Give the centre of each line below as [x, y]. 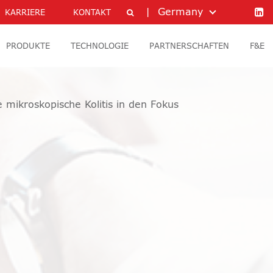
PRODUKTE [28, 47]
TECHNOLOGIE [100, 47]
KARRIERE [25, 13]
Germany [180, 12]
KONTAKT [92, 13]
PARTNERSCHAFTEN [189, 47]
